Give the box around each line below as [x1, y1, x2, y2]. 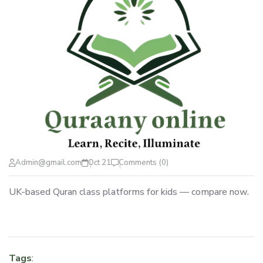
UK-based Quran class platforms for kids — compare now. [9, 186, 249, 199]
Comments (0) [119, 157, 168, 168]
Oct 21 [88, 157, 111, 168]
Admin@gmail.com [15, 157, 82, 168]
